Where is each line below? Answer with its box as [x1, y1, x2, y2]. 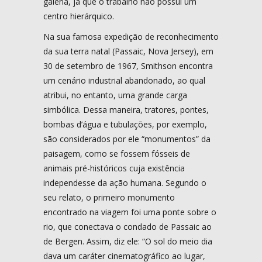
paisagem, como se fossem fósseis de [43, 147, 190, 159]
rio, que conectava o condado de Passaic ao [43, 220, 212, 232]
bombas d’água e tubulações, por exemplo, [43, 118, 207, 130]
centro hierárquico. [43, 10, 114, 22]
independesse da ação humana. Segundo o [43, 177, 206, 188]
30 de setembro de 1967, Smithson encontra [43, 60, 213, 71]
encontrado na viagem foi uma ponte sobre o [43, 206, 216, 218]
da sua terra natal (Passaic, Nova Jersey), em [43, 45, 213, 57]
